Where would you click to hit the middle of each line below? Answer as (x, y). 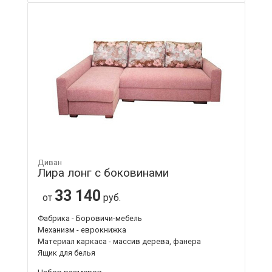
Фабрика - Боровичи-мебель (90, 218)
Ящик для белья (66, 253)
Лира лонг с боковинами (103, 172)
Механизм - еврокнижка (82, 229)
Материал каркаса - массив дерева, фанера (119, 241)
